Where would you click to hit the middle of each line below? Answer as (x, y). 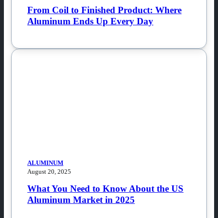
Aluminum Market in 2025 (81, 200)
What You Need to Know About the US (106, 189)
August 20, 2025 (49, 172)
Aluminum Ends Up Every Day (91, 21)
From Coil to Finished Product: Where (105, 10)
